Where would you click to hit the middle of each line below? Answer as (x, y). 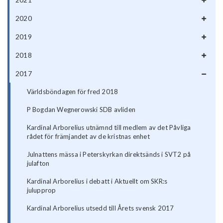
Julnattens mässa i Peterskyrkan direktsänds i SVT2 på (109, 155)
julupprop (41, 190)
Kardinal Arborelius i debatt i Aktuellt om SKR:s (97, 181)
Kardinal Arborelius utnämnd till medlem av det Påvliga (109, 128)
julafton (38, 164)
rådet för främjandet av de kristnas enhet (88, 137)
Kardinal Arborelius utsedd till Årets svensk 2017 (100, 208)
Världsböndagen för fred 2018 (72, 92)
